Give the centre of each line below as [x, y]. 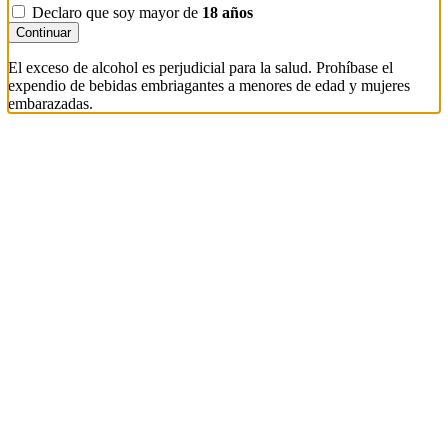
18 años [227, 13]
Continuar [43, 33]
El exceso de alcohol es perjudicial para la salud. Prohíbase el [200, 68]
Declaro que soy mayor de [117, 13]
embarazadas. [50, 104]
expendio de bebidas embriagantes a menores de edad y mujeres [209, 86]
